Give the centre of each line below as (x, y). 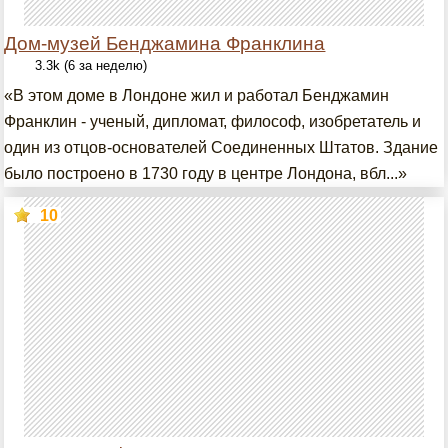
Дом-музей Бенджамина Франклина (165, 43)
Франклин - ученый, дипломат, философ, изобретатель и (213, 121)
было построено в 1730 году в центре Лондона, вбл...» (206, 173)
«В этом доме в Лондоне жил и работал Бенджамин (197, 95)
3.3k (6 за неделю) (91, 65)
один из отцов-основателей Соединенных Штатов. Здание (221, 147)
